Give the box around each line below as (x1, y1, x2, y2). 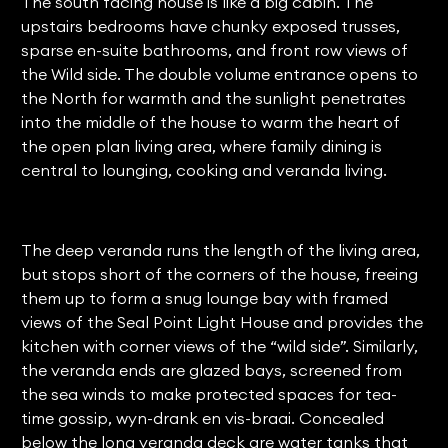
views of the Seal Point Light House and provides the (21, 311, 424, 332)
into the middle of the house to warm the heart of (21, 111, 401, 132)
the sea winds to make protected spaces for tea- (21, 383, 398, 404)
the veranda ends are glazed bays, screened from (21, 359, 403, 380)
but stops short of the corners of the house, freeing (21, 263, 419, 284)
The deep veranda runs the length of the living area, (21, 239, 421, 260)
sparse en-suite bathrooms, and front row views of (21, 39, 409, 60)
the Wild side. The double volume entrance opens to (21, 63, 419, 84)
